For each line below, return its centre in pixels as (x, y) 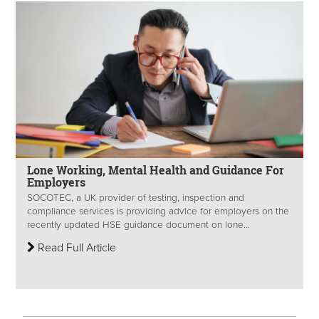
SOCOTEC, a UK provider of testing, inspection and (136, 198)
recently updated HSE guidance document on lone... (138, 225)
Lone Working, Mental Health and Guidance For (156, 170)
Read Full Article (75, 248)
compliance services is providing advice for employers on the (158, 212)
